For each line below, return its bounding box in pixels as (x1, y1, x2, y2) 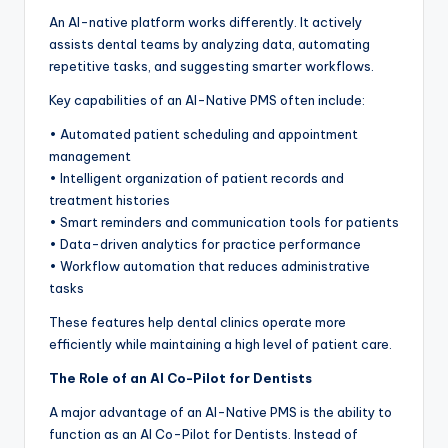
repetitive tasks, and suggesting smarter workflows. (49, 58, 374, 75)
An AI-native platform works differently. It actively (49, 14, 362, 31)
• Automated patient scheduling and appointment (49, 126, 358, 143)
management (49, 148, 131, 165)
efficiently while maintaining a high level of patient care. (49, 336, 392, 353)
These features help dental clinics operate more (49, 314, 346, 331)
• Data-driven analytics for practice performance (49, 236, 361, 253)
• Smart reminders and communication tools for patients (49, 214, 399, 231)
